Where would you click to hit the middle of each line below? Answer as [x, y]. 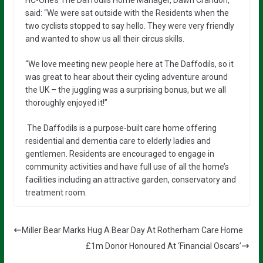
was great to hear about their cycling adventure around [126, 77]
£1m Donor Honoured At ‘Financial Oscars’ [164, 246]
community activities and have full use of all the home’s [127, 167]
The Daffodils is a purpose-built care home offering [122, 128]
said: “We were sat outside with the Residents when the [127, 13]
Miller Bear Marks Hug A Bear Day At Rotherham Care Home [132, 230]
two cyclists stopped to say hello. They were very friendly [129, 26]
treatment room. [56, 193]
